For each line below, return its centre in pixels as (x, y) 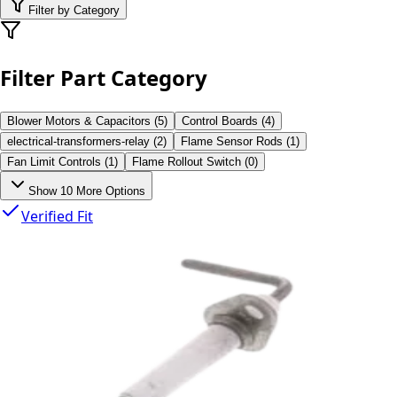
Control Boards (220, 121)
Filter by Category (74, 10)
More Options (109, 191)
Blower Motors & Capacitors (79, 121)
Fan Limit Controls (54, 161)
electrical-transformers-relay (78, 141)
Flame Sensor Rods (232, 141)
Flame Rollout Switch (187, 161)
